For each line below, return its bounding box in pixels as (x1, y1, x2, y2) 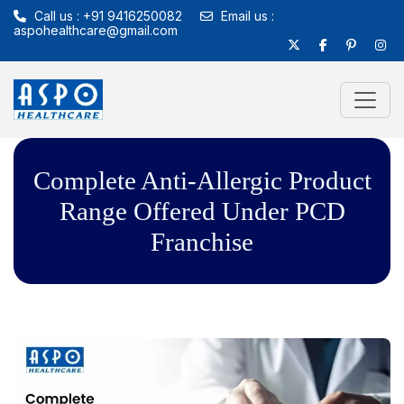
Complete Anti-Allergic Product (32, 166, 372, 195)
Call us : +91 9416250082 (31, 8, 182, 23)
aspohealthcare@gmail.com (14, 23, 178, 38)
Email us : (217, 8, 274, 23)
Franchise (151, 227, 253, 256)
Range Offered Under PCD (59, 197, 345, 225)
